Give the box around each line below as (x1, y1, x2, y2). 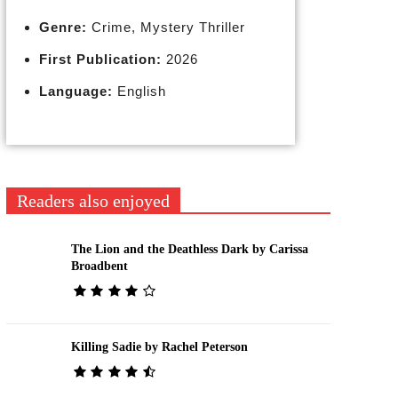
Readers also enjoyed (16, 191, 170, 211)
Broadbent (70, 259, 128, 273)
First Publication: (38, 52, 162, 67)
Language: (38, 84, 113, 99)
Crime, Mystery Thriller (86, 20, 245, 35)
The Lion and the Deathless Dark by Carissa (70, 242, 308, 256)
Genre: (38, 20, 87, 35)
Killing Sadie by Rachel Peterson (70, 339, 248, 354)
